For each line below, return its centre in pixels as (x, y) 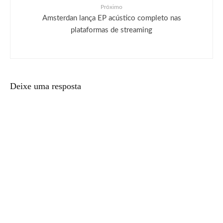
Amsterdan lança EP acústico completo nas (111, 18)
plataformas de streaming (111, 30)
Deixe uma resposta (46, 86)
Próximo (111, 7)
